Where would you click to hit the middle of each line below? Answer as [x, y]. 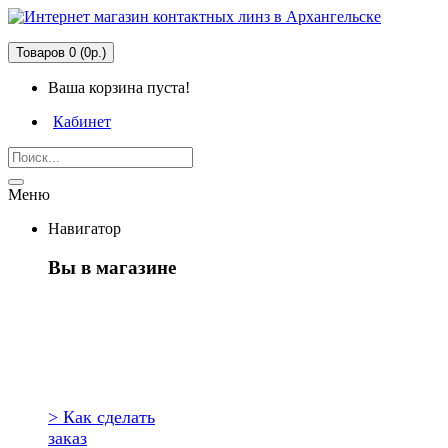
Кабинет [82, 121]
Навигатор [84, 228]
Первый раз [113, 311]
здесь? [82, 338]
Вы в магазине [112, 267]
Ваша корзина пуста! [119, 87]
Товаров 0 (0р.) [61, 52]
